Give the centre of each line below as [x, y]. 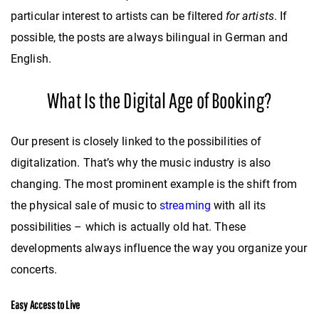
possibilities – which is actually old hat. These [128, 227]
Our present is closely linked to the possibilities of [136, 142]
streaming [185, 206]
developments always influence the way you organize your [159, 249]
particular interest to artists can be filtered [118, 16]
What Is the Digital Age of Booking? [159, 100]
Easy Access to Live [45, 305]
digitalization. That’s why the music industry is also [141, 163]
